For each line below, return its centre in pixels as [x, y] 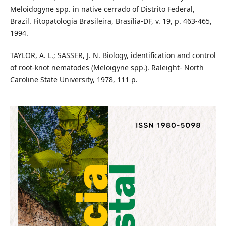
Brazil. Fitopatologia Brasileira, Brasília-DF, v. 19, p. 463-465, [111, 21]
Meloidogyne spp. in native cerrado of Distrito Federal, [102, 9]
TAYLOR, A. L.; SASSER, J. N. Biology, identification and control [113, 55]
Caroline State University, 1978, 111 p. [74, 79]
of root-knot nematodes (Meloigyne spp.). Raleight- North [107, 67]
